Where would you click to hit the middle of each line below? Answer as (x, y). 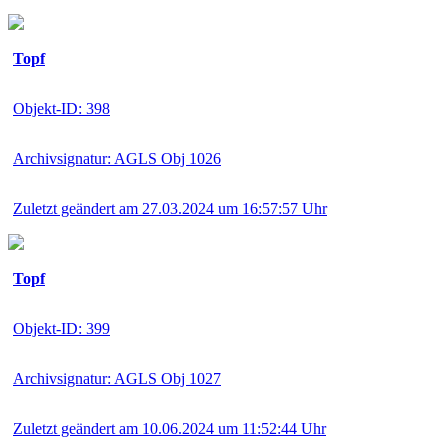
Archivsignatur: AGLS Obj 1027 (117, 378)
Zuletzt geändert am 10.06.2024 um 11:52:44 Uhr (169, 428)
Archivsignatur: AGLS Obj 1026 (117, 158)
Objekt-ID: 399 (61, 328)
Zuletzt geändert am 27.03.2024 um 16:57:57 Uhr (170, 208)
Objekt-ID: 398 (61, 108)
